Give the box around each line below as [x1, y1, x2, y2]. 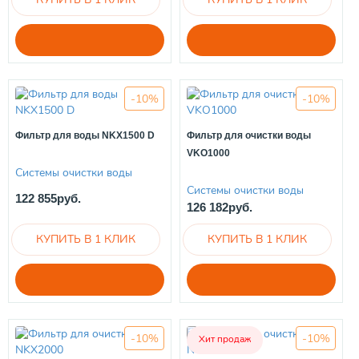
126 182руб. [187, 200, 252, 215]
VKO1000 [187, 147, 230, 159]
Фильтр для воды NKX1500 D [15, 130, 155, 142]
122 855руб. [15, 192, 81, 206]
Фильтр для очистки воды [187, 130, 311, 142]
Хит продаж [199, 333, 251, 346]
